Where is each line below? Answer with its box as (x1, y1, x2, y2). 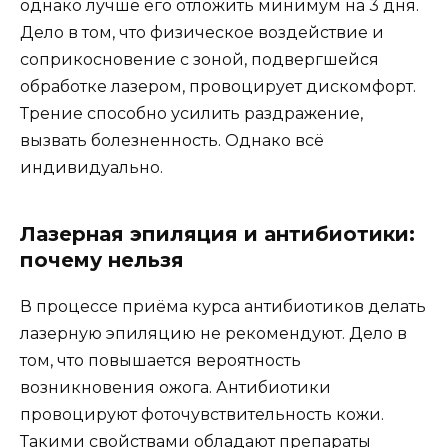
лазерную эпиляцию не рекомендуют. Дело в (20, 323, 407, 343)
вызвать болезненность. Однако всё (20, 130, 324, 150)
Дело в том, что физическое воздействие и (20, 22, 384, 42)
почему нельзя (20, 247, 184, 272)
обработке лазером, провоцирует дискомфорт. (20, 76, 416, 96)
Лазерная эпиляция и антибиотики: (20, 221, 415, 246)
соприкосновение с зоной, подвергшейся (20, 49, 379, 69)
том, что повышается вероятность (20, 350, 301, 370)
